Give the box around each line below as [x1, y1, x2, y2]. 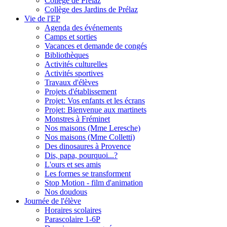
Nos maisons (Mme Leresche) [45, 123, 140, 132]
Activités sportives [45, 68, 103, 78]
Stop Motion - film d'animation [45, 178, 143, 187]
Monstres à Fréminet [45, 114, 110, 123]
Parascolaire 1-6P [45, 214, 100, 223]
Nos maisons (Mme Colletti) [45, 132, 135, 141]
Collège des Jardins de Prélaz [45, 5, 138, 14]
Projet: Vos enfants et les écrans [45, 96, 145, 105]
